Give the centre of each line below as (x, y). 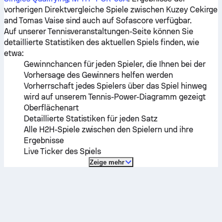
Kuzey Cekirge (192, 10)
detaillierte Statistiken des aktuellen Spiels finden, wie (102, 42)
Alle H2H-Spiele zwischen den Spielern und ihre (109, 130)
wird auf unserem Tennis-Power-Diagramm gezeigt (115, 97)
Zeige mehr (107, 162)
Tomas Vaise (41, 21)
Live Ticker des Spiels (63, 151)
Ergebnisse (44, 140)
